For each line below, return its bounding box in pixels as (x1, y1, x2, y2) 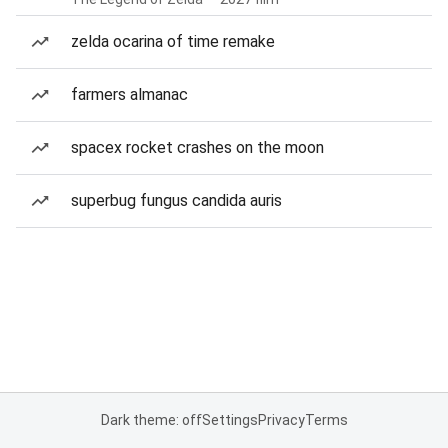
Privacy (257, 412, 305, 428)
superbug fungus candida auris (71, 191, 282, 210)
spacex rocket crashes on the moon (71, 138, 324, 157)
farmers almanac (71, 85, 188, 104)
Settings (201, 412, 258, 428)
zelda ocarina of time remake (71, 32, 275, 51)
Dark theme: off (100, 412, 202, 428)
